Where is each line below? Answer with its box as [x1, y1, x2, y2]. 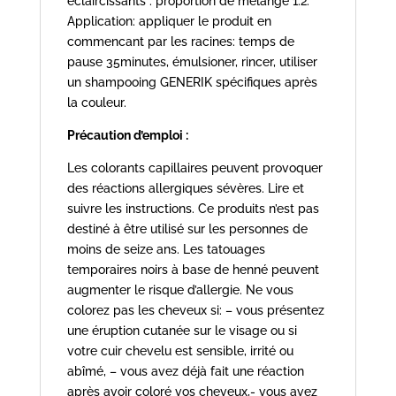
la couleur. [66, 95, 126, 110]
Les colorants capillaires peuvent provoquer [66, 161, 323, 176]
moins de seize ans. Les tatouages [66, 242, 265, 257]
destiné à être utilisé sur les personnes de [66, 222, 308, 237]
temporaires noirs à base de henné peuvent [66, 263, 319, 278]
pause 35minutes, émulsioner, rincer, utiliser [66, 55, 317, 70]
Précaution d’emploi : [66, 128, 188, 143]
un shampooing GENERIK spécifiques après [66, 75, 317, 90]
